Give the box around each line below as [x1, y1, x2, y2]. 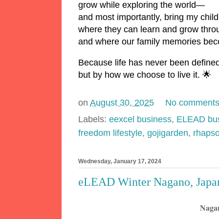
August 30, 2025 [90, 98, 154, 108]
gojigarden [147, 128, 188, 138]
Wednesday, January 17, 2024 [78, 158, 161, 165]
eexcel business [109, 114, 172, 124]
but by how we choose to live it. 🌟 [78, 69, 211, 80]
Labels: [78, 114, 109, 124]
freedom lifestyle [78, 128, 142, 138]
